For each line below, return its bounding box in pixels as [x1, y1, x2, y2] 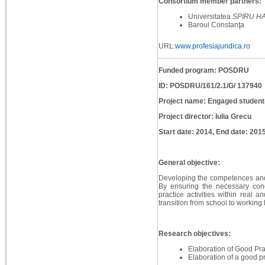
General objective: [158, 159, 220, 167]
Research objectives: [158, 230, 231, 238]
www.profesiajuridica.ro [174, 42, 250, 51]
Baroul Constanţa [188, 21, 246, 30]
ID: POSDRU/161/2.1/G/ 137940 [158, 82, 262, 91]
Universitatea [188, 12, 232, 21]
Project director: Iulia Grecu [158, 112, 251, 121]
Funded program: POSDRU [158, 66, 249, 75]
